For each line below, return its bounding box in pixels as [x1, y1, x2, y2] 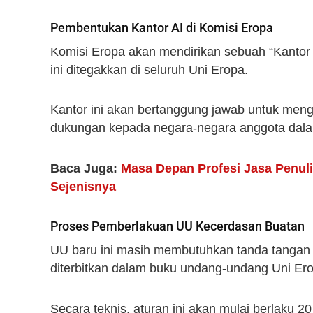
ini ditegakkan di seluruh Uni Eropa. [50, 62, 248, 77]
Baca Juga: [50, 161, 121, 175]
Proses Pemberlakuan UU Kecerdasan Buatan [50, 219, 305, 234]
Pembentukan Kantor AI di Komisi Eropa [50, 20, 273, 35]
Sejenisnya [50, 179, 116, 194]
